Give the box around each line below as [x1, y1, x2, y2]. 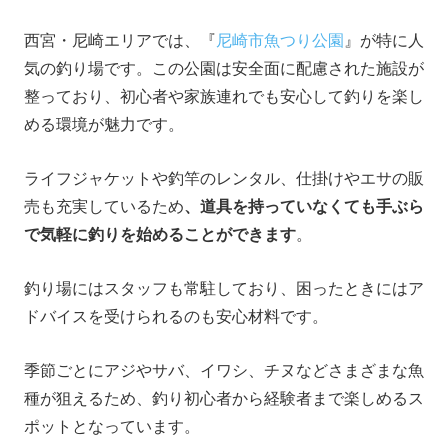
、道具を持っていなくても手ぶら [184, 198, 424, 216]
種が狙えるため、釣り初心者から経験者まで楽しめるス [24, 390, 424, 408]
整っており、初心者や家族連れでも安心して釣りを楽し [24, 88, 424, 106]
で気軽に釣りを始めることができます [24, 226, 296, 244]
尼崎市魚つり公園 [216, 32, 344, 50]
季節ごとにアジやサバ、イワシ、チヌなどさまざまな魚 [24, 362, 424, 380]
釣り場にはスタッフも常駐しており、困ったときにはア [24, 280, 424, 298]
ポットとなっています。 [24, 418, 200, 436]
